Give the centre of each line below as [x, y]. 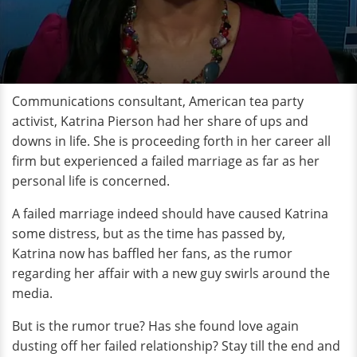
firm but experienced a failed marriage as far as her [166, 161]
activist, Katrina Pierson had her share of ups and [160, 121]
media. [34, 293]
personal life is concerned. [91, 181]
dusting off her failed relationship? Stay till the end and [176, 346]
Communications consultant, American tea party [158, 101]
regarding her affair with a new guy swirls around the [171, 273]
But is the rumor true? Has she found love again [155, 326]
